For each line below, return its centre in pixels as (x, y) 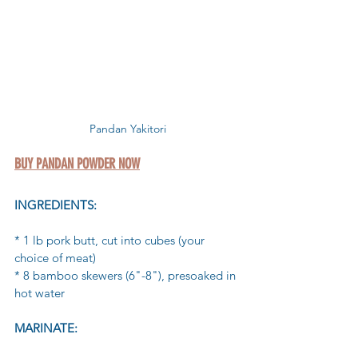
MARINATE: (46, 328)
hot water (40, 293)
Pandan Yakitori (128, 129)
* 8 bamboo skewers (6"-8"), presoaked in (127, 276)
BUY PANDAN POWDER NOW (77, 164)
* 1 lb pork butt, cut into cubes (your (111, 241)
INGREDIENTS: (56, 205)
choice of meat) (55, 258)
